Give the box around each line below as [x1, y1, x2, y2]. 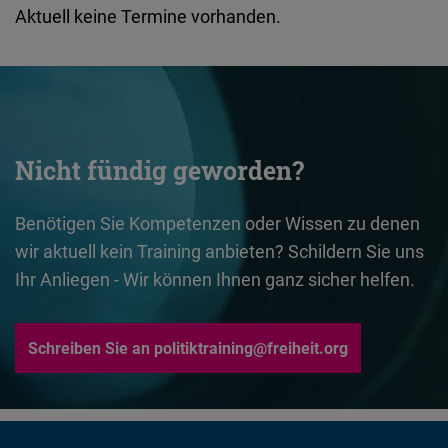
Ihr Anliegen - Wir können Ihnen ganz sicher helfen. [15, 267, 415, 292]
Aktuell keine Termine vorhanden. [15, 4, 281, 29]
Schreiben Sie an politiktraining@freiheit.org [28, 337, 348, 360]
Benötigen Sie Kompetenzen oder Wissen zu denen [15, 211, 420, 236]
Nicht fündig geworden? [15, 154, 304, 188]
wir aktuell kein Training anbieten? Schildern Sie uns [15, 239, 424, 264]
